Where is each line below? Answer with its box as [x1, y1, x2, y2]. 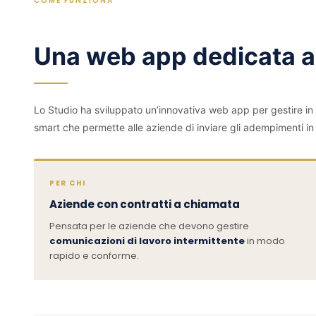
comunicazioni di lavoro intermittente [49, 233, 245, 248]
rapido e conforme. [49, 248, 139, 262]
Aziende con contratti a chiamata [49, 196, 240, 212]
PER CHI [49, 177, 86, 188]
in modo [245, 233, 285, 248]
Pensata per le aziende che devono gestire [49, 219, 249, 233]
